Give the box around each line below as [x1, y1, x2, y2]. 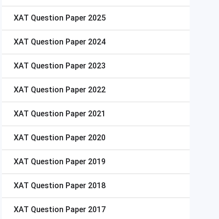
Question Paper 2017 [31, 205, 106, 214]
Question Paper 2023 [31, 61, 106, 70]
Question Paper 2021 [31, 109, 106, 118]
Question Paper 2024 [31, 37, 106, 46]
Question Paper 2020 [31, 133, 106, 142]
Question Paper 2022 [31, 85, 106, 94]
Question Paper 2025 [31, 13, 106, 22]
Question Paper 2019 [31, 157, 106, 166]
